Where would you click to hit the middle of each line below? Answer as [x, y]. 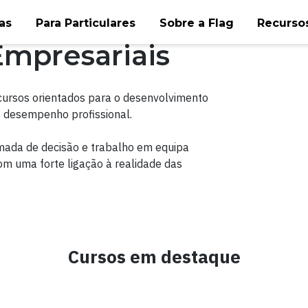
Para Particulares [85, 23]
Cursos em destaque [154, 257]
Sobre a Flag [196, 23]
